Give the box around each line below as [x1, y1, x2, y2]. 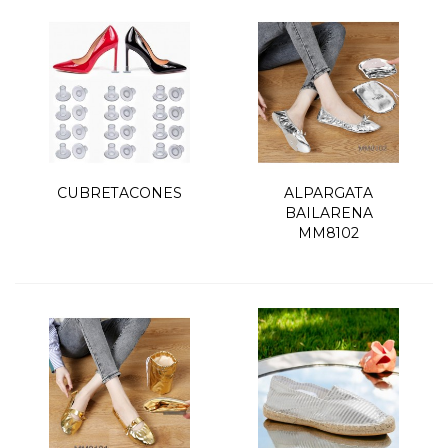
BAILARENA [284, 203, 373, 222]
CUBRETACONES [57, 183, 182, 202]
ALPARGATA [284, 183, 373, 202]
